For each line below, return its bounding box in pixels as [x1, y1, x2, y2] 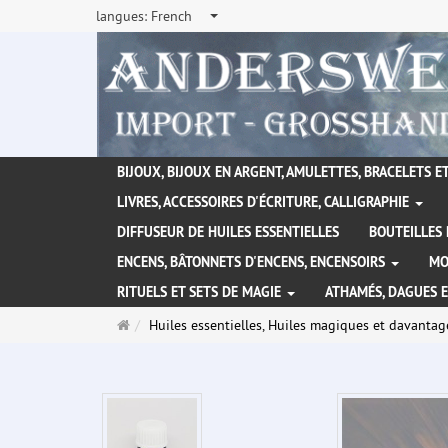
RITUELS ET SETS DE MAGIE [117, 283, 285, 302]
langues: [96, 7, 151, 25]
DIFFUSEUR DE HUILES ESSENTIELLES [117, 223, 339, 242]
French [151, 7, 192, 25]
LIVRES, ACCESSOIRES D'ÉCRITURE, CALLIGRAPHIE [117, 193, 413, 212]
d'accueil [129, 335, 181, 354]
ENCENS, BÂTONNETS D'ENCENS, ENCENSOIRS [117, 253, 389, 272]
